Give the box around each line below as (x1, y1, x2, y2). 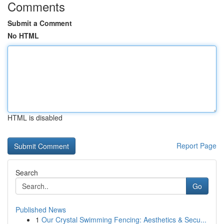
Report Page (176, 140, 216, 150)
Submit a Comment (7, 18, 72, 28)
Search (15, 167, 38, 177)
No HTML (7, 30, 39, 40)
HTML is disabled (7, 112, 62, 122)
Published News (15, 204, 66, 214)
